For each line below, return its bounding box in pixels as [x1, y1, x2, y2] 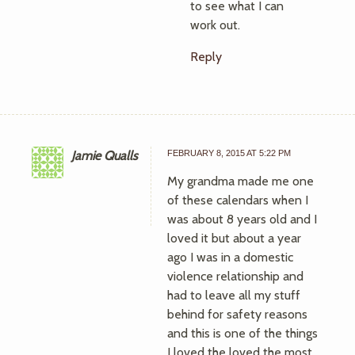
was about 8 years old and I [167, 212, 317, 227]
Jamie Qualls [71, 148, 138, 163]
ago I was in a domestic [167, 250, 293, 265]
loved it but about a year [167, 231, 301, 246]
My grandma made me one [167, 174, 314, 189]
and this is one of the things [167, 326, 318, 341]
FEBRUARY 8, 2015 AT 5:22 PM [167, 148, 291, 158]
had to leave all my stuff [167, 288, 300, 303]
